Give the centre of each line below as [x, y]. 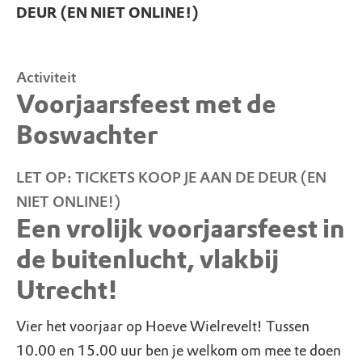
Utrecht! [67, 290]
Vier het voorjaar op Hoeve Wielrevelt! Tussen [163, 326]
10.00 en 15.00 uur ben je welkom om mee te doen [179, 351]
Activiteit [46, 78]
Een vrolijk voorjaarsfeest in [181, 229]
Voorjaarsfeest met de [146, 105]
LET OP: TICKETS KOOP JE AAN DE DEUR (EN [171, 178]
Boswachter [87, 135]
